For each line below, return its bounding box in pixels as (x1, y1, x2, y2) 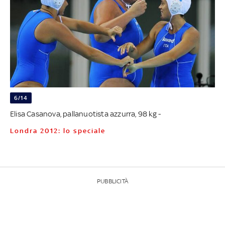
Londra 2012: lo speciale (14, 127, 105, 135)
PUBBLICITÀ (96, 177, 128, 185)
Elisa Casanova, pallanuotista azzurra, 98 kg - (10, 109, 161, 118)
